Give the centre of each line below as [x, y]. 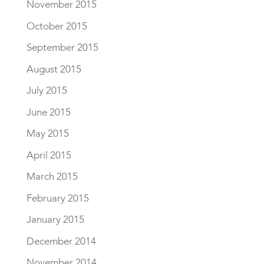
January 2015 [55, 220]
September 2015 [62, 47]
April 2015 [49, 155]
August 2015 [54, 69]
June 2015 [48, 112]
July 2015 [47, 90]
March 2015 [52, 176]
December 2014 [61, 241]
